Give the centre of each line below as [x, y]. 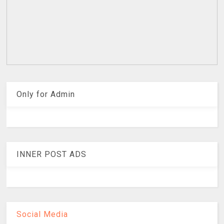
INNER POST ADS [52, 154]
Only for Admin [46, 94]
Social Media [42, 214]
